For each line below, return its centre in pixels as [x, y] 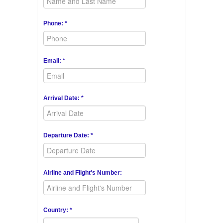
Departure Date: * [68, 136]
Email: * [54, 61]
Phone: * [55, 24]
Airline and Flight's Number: [83, 173]
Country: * [58, 210]
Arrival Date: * [63, 98]
